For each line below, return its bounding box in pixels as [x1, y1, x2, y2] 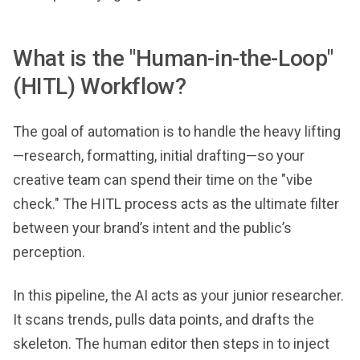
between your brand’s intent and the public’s [13, 219, 292, 236]
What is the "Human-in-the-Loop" [13, 44, 333, 72]
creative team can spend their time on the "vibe [13, 170, 313, 188]
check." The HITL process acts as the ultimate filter [13, 194, 339, 212]
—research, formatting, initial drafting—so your [13, 146, 305, 164]
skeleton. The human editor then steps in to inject [13, 334, 329, 352]
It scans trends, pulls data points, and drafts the [13, 310, 314, 328]
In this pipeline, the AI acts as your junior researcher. [13, 286, 344, 304]
